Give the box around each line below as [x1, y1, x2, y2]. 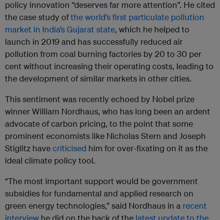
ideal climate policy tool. [5, 155, 95, 166]
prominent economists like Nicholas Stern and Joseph [5, 131, 206, 141]
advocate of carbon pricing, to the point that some [5, 118, 193, 129]
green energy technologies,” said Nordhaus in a [5, 200, 183, 211]
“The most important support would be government [5, 176, 198, 187]
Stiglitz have [5, 143, 53, 154]
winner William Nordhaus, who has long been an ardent [5, 106, 210, 117]
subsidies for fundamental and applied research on [5, 188, 193, 199]
